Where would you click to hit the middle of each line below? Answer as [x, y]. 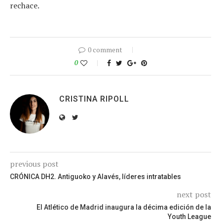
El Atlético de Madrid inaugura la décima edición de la [124, 207]
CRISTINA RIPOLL [94, 99]
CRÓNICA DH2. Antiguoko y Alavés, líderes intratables [95, 177]
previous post [34, 164]
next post [194, 195]
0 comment [105, 50]
